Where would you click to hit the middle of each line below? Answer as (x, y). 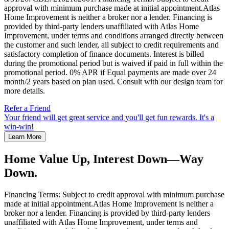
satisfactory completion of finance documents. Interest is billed (104, 54)
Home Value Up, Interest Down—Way (104, 159)
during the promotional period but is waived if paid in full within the (113, 63)
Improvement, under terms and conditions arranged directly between (114, 36)
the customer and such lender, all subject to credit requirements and (111, 45)
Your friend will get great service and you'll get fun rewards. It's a (109, 118)
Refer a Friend (27, 108)
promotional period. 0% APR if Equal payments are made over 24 (110, 73)
